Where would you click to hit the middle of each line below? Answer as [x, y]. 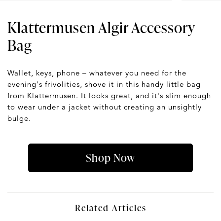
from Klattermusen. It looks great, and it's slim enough [109, 96]
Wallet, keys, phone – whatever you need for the [97, 73]
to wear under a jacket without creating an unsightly [105, 107]
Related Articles [110, 208]
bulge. [19, 118]
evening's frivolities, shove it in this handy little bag [104, 84]
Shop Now [110, 158]
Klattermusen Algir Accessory [101, 27]
